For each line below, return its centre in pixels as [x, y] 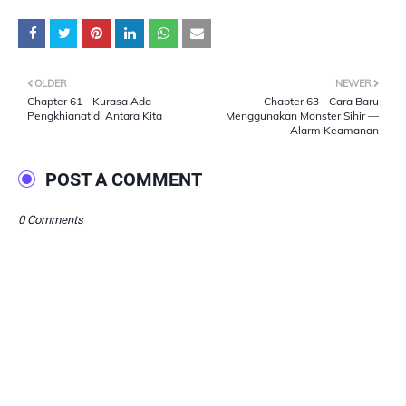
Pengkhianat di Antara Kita [95, 116]
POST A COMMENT [124, 180]
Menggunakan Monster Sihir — [302, 116]
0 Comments [51, 220]
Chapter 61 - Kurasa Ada [89, 101]
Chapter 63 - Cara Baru [321, 101]
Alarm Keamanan [334, 130]
